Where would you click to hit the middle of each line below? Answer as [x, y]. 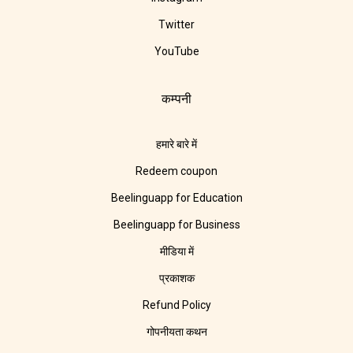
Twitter [176, 25]
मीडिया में [176, 252]
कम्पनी [176, 99]
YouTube [176, 52]
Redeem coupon [176, 171]
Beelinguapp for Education [176, 198]
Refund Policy [176, 305]
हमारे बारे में [176, 145]
